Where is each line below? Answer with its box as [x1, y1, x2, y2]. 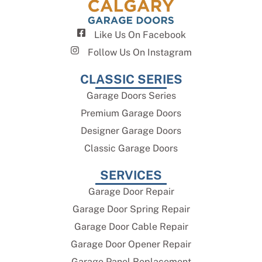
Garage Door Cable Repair [74, 220, 188, 232]
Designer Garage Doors [81, 125, 181, 136]
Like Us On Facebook [94, 29, 186, 40]
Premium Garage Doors [81, 107, 181, 119]
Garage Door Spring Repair [72, 203, 190, 215]
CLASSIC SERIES [80, 71, 182, 87]
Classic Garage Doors [84, 142, 178, 154]
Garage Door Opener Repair [71, 238, 191, 250]
